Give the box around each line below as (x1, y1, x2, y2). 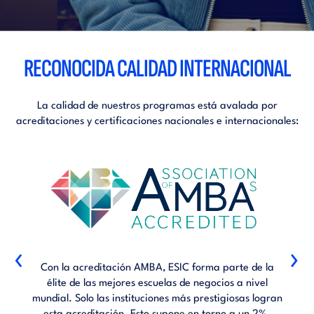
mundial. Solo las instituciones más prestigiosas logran (32, 293, 282, 304)
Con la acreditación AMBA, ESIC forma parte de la (40, 262, 274, 273)
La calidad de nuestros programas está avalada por (36, 100, 278, 111)
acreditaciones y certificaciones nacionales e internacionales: (15, 116, 299, 127)
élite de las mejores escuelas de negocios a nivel (46, 278, 268, 289)
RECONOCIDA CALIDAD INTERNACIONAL (23, 53, 291, 84)
